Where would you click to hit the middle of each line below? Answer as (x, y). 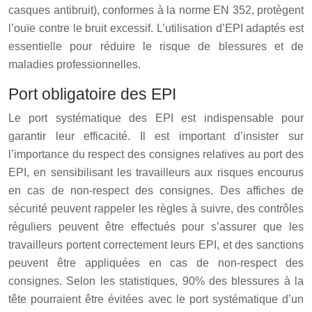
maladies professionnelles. (75, 64)
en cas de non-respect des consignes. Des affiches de (156, 190)
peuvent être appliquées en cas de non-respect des (156, 263)
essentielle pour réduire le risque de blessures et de (156, 46)
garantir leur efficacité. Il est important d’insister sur (156, 136)
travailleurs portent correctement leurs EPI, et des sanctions (156, 244)
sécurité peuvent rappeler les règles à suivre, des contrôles (156, 208)
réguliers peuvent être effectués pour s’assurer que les (156, 226)
